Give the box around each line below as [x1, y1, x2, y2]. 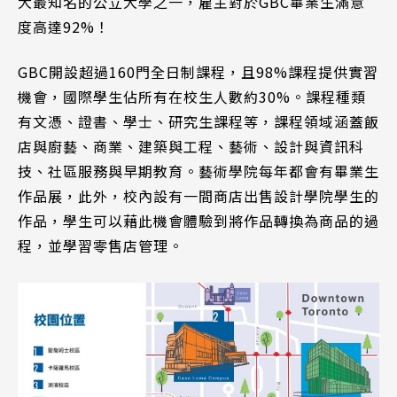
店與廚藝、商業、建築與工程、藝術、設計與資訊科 [18, 136, 364, 158]
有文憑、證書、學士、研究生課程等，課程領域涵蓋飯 [18, 111, 379, 133]
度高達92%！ [18, 16, 110, 38]
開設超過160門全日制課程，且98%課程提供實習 [49, 61, 378, 83]
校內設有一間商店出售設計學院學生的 [123, 185, 379, 207]
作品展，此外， [18, 185, 123, 207]
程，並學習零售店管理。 [18, 235, 183, 257]
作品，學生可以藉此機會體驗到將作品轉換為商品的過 [18, 210, 379, 232]
